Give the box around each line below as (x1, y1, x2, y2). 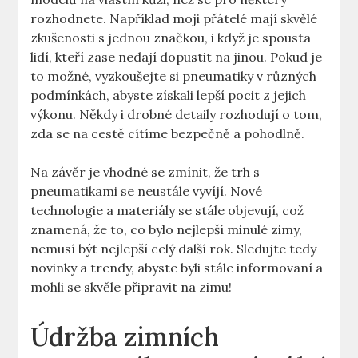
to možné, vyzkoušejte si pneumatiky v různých (30, 68, 317, 85)
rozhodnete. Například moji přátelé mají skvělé (30, 10, 318, 27)
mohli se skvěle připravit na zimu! (30, 279, 233, 296)
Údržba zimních (30, 320, 220, 354)
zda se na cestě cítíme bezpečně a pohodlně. (30, 125, 305, 142)
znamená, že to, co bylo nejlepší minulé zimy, (30, 221, 303, 238)
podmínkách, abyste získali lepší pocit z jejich (30, 87, 307, 104)
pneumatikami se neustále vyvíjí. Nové (30, 183, 263, 200)
